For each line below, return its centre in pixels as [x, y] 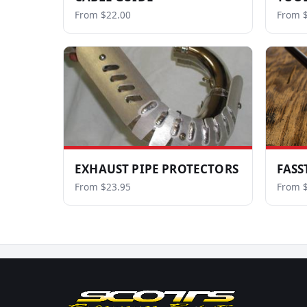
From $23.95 [103, 187]
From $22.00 [103, 15]
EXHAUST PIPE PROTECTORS [157, 169]
